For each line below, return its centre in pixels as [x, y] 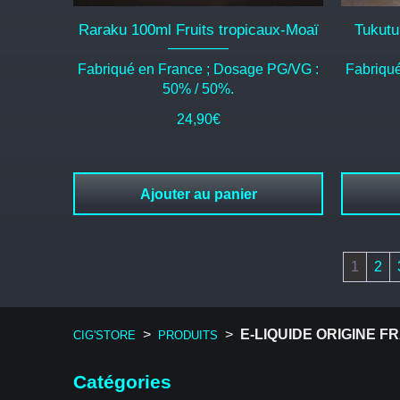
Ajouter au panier [198, 195]
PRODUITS [188, 335]
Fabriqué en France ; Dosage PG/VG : [198, 70]
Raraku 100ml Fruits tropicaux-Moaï [198, 30]
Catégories [122, 381]
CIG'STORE [104, 335]
